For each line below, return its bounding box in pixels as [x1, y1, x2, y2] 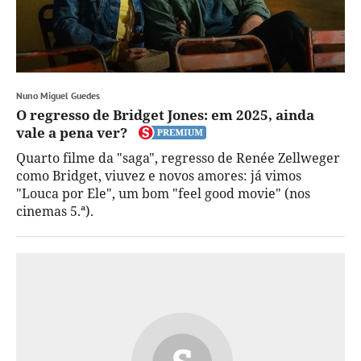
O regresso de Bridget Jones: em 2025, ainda [16, 105, 314, 124]
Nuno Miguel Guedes [16, 89, 100, 102]
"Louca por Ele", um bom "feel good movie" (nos [16, 184, 310, 202]
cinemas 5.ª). [16, 201, 93, 220]
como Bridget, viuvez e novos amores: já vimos [16, 166, 301, 185]
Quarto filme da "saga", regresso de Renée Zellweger [16, 148, 340, 167]
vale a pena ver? [16, 122, 127, 142]
